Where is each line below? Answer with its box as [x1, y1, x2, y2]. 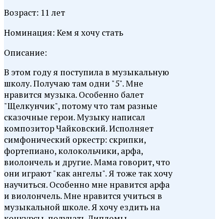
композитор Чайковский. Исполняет [4, 123, 153, 134]
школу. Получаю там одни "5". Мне [4, 78, 143, 89]
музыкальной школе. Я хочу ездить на [4, 201, 160, 213]
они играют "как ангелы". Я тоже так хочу [4, 168, 173, 179]
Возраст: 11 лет [4, 7, 65, 19]
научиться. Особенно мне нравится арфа [4, 179, 170, 191]
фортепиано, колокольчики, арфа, [4, 145, 143, 157]
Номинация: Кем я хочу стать [4, 26, 123, 38]
